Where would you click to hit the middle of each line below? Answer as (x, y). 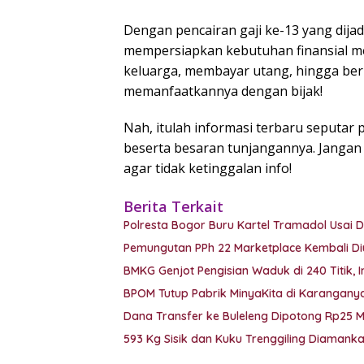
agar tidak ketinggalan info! (208, 168)
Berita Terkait (173, 206)
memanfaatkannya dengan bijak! (223, 91)
